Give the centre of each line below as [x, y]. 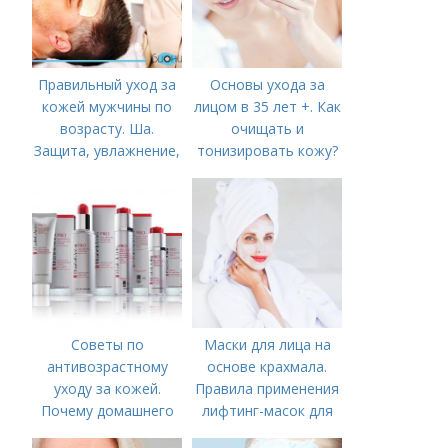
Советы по [107, 344]
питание [107, 172]
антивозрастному [107, 366]
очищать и [267, 128]
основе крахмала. [267, 366]
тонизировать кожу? [267, 150]
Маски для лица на [267, 344]
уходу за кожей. [107, 388]
